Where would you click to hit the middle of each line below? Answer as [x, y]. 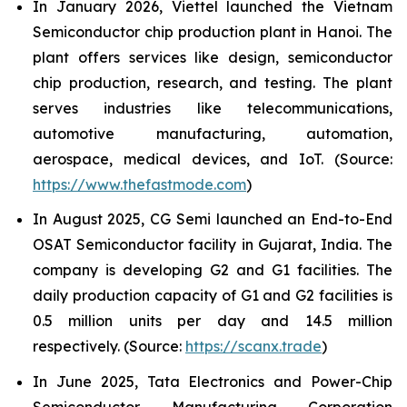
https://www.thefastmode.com [139, 184]
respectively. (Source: [109, 347]
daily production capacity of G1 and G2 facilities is [213, 296]
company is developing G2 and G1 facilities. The [213, 270]
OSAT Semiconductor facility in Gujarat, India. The [213, 245]
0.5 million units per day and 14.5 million [213, 321]
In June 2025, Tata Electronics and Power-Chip [213, 382]
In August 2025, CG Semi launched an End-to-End [213, 219]
